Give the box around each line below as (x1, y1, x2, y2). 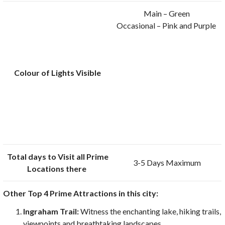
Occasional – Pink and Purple (116, 20, 217, 30)
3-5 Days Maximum (133, 157, 201, 167)
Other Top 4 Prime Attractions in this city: (3, 188, 159, 198)
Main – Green (144, 8, 190, 18)
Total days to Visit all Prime (7, 151, 108, 161)
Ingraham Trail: (23, 206, 79, 216)
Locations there (27, 163, 88, 173)
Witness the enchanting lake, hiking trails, (79, 206, 221, 216)
